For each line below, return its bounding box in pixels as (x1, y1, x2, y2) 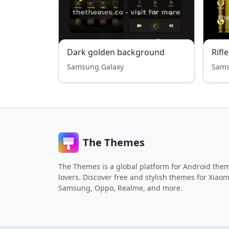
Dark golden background (67, 47, 165, 58)
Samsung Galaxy (67, 62, 124, 72)
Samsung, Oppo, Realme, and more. (58, 183, 182, 193)
